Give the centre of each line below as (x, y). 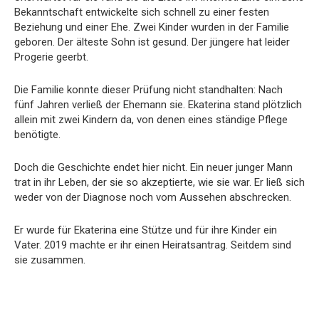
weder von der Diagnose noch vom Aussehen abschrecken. (153, 197)
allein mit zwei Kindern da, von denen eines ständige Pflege (151, 119)
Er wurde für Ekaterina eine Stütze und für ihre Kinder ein (146, 230)
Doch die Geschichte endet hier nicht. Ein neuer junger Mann (153, 167)
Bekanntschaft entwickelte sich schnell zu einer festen (142, 12)
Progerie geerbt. (51, 57)
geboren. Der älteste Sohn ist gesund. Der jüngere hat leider (152, 42)
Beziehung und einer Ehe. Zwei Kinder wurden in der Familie (152, 27)
